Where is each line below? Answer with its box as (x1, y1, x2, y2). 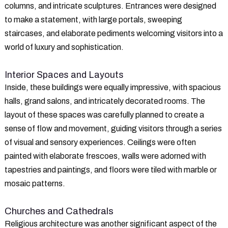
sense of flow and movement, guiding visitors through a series (5, 124, 222, 133)
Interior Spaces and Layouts (5, 69, 124, 80)
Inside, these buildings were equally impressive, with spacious (5, 82, 221, 92)
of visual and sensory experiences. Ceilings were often (5, 137, 196, 147)
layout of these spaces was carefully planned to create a (5, 110, 204, 119)
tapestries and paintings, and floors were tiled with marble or (5, 165, 217, 174)
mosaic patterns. (5, 179, 65, 188)
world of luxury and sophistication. (5, 42, 124, 51)
